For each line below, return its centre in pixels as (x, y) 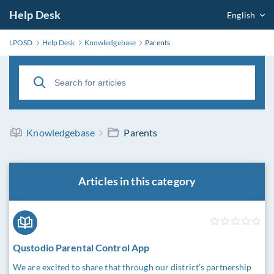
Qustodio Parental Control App (81, 248)
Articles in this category (137, 181)
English (241, 15)
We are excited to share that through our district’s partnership (132, 267)
